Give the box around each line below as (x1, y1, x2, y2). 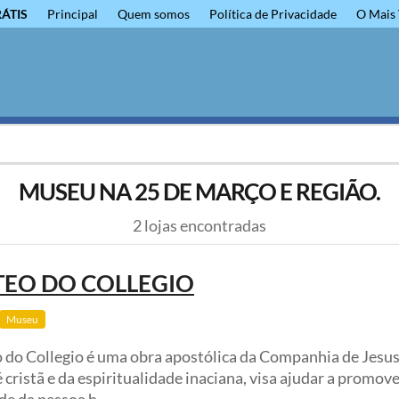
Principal (47, 6, 98, 21)
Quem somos (118, 6, 190, 21)
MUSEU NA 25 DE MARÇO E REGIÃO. (19, 178, 380, 206)
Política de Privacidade (209, 6, 337, 21)
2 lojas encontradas (133, 216, 266, 236)
